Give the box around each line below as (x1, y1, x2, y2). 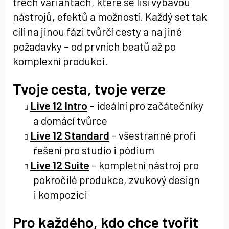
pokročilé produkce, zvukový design (33, 173, 200, 187)
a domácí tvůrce (33, 114, 107, 127)
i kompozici (33, 188, 87, 201)
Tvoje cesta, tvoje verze (13, 80, 166, 98)
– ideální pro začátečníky (87, 99, 203, 112)
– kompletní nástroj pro (89, 158, 199, 172)
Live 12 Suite (30, 158, 89, 172)
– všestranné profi (109, 129, 196, 142)
